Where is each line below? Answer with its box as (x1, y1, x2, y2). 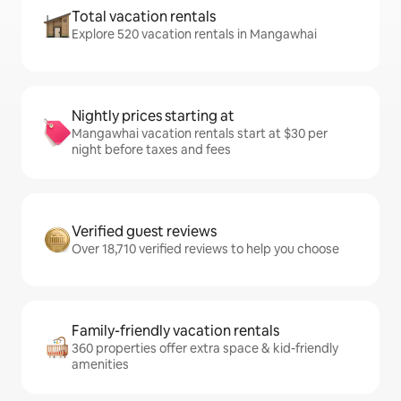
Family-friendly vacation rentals (72, 321, 279, 340)
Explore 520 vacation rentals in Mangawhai (72, 26, 317, 42)
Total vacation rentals (72, 7, 216, 26)
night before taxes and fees (72, 141, 231, 158)
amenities (72, 356, 129, 372)
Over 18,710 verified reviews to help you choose (72, 241, 339, 257)
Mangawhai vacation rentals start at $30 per (72, 125, 328, 141)
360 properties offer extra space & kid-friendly (72, 340, 338, 356)
